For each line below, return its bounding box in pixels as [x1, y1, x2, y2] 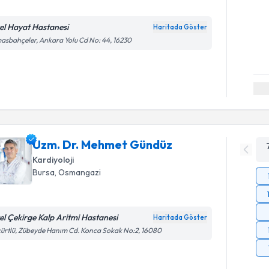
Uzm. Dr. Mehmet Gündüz [32, 136, 173, 152]
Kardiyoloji [32, 154, 74, 165]
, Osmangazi [55, 166, 101, 178]
